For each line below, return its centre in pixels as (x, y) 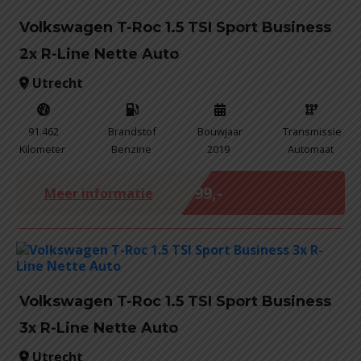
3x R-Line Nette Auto (99, 328)
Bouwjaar (220, 131)
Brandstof (133, 131)
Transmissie (312, 131)
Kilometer (42, 149)
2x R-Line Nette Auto (99, 54)
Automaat (311, 149)
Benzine (131, 149)
